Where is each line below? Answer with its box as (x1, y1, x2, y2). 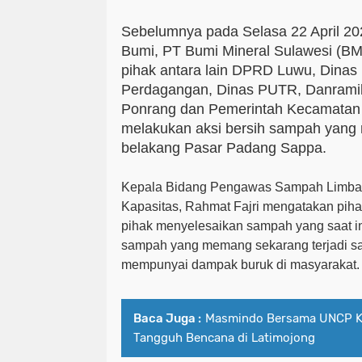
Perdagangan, (121, 81, 213, 98)
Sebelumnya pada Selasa (121, 23, 291, 40)
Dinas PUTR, (213, 81, 305, 98)
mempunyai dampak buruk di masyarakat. (121, 257, 360, 271)
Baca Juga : (133, 310, 201, 326)
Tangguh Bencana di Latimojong (133, 330, 315, 345)
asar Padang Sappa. (194, 139, 326, 156)
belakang (121, 139, 184, 156)
